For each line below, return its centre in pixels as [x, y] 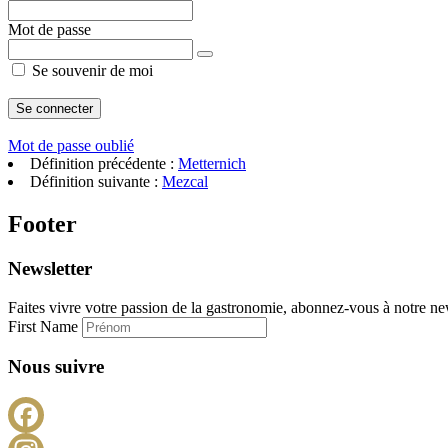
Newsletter [50, 268]
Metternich [212, 163]
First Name [45, 326]
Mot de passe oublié [71, 145]
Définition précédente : [104, 163]
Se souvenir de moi [90, 70]
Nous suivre [56, 367]
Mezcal [185, 181]
